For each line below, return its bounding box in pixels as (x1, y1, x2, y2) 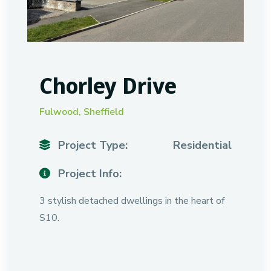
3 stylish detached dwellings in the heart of (39, 194, 224, 207)
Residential (173, 138, 232, 152)
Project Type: (55, 138, 128, 152)
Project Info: (55, 166, 122, 181)
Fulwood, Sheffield (39, 105, 124, 119)
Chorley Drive (39, 71, 177, 100)
